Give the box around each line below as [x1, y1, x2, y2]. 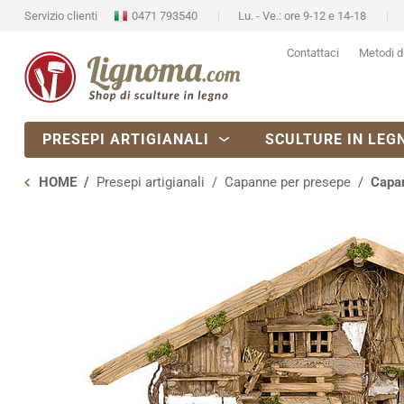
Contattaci [286, 46, 339, 60]
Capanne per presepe [224, 174, 351, 190]
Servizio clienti [23, 9, 100, 23]
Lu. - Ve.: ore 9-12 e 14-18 [237, 9, 366, 23]
